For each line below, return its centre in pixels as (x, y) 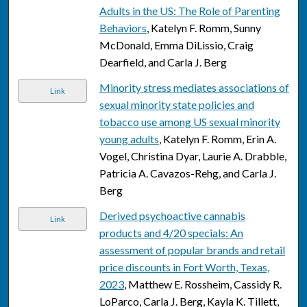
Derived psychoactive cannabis (172, 216)
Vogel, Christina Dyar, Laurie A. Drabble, (193, 156)
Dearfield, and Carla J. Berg (163, 62)
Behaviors (123, 28)
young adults (129, 139)
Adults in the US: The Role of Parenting (189, 11)
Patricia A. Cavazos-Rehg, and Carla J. (187, 173)
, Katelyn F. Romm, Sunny (204, 28)
